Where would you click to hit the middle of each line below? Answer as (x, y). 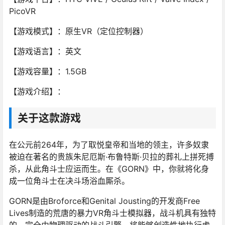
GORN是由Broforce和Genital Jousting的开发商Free (104, 201)
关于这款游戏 (49, 118)
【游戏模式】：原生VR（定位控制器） (79, 31)
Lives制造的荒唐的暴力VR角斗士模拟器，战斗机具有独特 (113, 213)
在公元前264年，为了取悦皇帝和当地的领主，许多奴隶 (109, 145)
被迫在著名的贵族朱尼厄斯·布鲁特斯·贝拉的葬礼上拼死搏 (111, 157)
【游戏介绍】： (37, 92)
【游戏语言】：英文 (45, 51)
